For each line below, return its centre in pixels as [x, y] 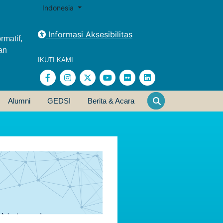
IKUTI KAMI [56, 60]
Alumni [19, 101]
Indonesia [59, 8]
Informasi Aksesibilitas [89, 34]
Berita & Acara [111, 101]
